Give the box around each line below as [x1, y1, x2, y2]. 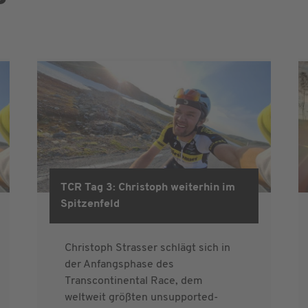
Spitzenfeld [60, 198, 120, 210]
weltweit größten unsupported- [65, 291, 218, 303]
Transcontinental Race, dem [65, 275, 203, 287]
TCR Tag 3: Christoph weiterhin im [60, 181, 235, 193]
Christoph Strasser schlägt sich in [65, 242, 230, 254]
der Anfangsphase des [65, 258, 174, 270]
